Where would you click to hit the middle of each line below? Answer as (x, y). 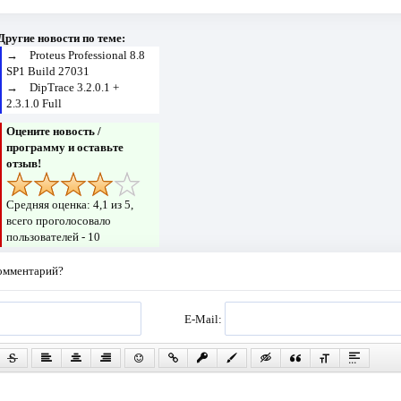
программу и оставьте (65, 148)
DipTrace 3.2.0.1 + (75, 88)
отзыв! (24, 164)
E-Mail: (205, 319)
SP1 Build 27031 (48, 72)
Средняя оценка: (50, 205)
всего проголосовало (59, 221)
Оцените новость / (54, 132)
